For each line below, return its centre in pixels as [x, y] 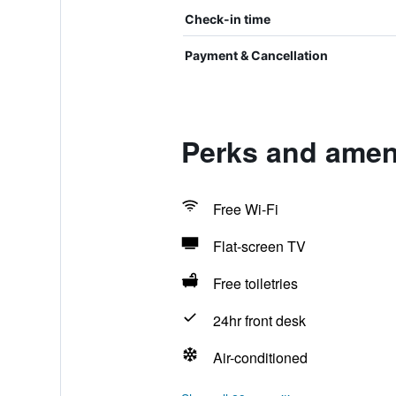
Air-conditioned [260, 358]
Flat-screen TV [259, 246]
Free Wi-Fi [245, 209]
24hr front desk [259, 320]
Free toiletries [255, 283]
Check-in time [227, 19]
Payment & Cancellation [256, 55]
